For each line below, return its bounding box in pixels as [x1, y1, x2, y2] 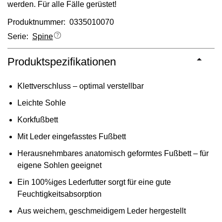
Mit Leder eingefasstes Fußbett [17, 132, 126, 141]
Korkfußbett [17, 115, 58, 124]
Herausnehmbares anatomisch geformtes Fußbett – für [17, 149, 209, 158]
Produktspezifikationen [7, 55, 116, 68]
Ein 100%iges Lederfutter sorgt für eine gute [17, 177, 171, 186]
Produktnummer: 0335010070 [7, 17, 114, 26]
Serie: [7, 32, 32, 41]
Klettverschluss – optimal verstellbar [17, 81, 144, 90]
